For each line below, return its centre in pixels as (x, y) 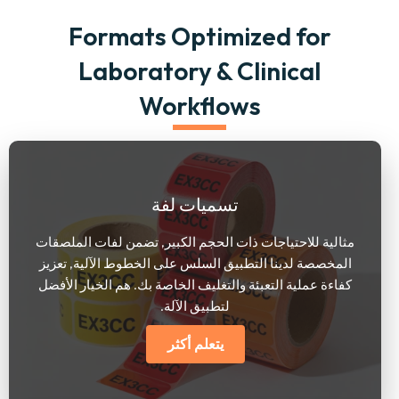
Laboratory (145, 70)
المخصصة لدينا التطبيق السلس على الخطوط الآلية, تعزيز (195, 264)
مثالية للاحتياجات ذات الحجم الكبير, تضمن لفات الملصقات (195, 242)
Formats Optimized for (199, 36)
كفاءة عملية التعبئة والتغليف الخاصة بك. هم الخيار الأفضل (195, 285)
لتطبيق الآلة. (195, 306)
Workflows (199, 105)
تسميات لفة (195, 205)
